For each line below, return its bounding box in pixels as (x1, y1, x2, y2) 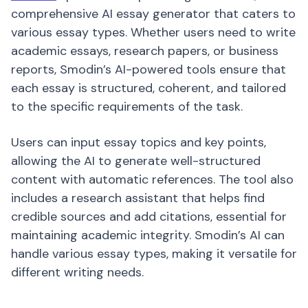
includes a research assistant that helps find (11, 190, 265, 206)
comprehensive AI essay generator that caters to (11, 5, 296, 22)
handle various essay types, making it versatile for (11, 245, 297, 262)
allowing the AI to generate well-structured (11, 153, 261, 169)
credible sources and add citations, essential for (11, 208, 287, 225)
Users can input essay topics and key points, (11, 134, 266, 151)
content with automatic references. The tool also (11, 171, 294, 188)
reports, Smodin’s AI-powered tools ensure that (11, 61, 286, 78)
